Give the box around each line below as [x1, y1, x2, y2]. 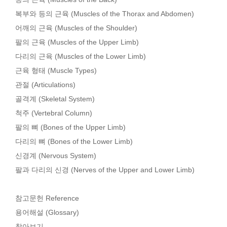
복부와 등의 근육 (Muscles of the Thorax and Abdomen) [15, 10, 194, 18]
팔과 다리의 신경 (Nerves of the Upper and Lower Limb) [15, 166, 195, 174]
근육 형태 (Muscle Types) [15, 66, 97, 74]
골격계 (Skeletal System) [15, 95, 95, 103]
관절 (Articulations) [15, 81, 75, 89]
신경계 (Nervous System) [15, 152, 96, 160]
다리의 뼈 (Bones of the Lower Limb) [15, 137, 133, 145]
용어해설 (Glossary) [15, 208, 79, 216]
